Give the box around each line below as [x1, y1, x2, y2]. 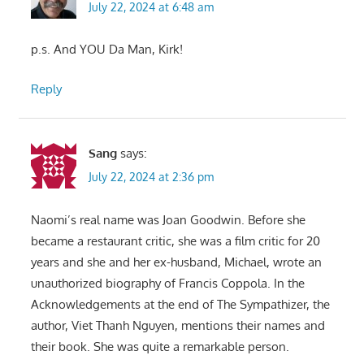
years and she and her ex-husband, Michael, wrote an [30, 253, 322, 270]
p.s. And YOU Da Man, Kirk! [30, 41, 183, 58]
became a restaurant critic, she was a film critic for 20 [30, 232, 320, 249]
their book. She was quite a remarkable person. [30, 338, 289, 354]
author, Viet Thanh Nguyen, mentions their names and [30, 317, 325, 333]
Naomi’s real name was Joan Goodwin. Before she [30, 211, 305, 227]
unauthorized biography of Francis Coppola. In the [30, 275, 305, 291]
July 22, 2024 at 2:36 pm [88, 170, 214, 184]
